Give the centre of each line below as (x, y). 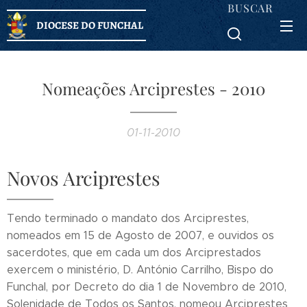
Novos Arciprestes (84, 178)
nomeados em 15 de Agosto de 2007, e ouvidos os (140, 235)
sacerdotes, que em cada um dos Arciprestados (134, 253)
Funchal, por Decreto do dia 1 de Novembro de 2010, (147, 287)
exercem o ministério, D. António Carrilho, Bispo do (140, 270)
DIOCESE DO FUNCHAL (90, 25)
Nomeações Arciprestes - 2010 (153, 88)
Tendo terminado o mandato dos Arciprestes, (128, 218)
